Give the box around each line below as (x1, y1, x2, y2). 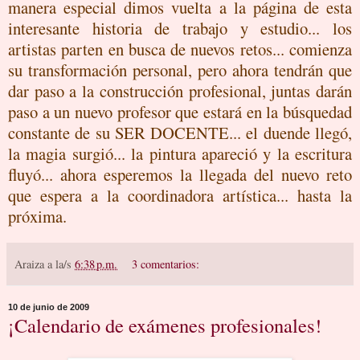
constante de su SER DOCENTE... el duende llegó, (8, 121, 352, 144)
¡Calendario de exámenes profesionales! (8, 312, 321, 338)
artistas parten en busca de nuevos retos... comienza (8, 38, 352, 60)
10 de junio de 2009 (8, 302, 89, 312)
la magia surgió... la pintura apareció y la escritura (8, 142, 352, 165)
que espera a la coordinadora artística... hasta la (8, 184, 352, 207)
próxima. (8, 205, 67, 227)
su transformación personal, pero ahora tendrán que (8, 59, 352, 81)
